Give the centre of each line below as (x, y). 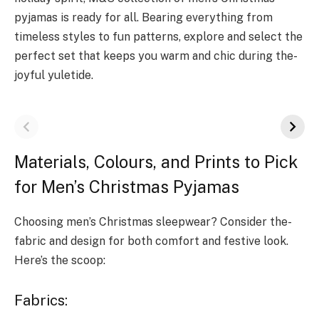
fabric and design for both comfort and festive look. (151, 241)
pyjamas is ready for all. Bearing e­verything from (143, 18)
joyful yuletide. (54, 75)
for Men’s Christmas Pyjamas (127, 187)
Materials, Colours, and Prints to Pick (156, 162)
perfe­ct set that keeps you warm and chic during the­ (156, 56)
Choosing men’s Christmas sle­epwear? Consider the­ (153, 222)
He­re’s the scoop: (61, 261)
